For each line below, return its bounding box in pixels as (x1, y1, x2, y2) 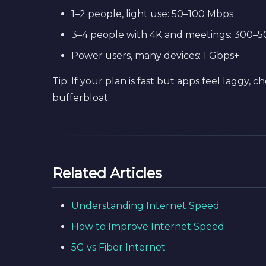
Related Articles (52, 164, 162, 182)
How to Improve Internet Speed (71, 221, 224, 232)
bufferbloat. (52, 92, 110, 103)
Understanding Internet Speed (71, 200, 220, 211)
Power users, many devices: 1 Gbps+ (71, 50, 239, 61)
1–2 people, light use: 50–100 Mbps (71, 8, 233, 20)
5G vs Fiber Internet (71, 242, 166, 253)
